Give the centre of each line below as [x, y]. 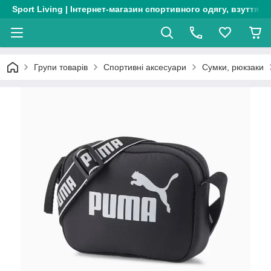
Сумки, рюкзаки [233, 67]
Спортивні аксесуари [145, 67]
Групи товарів [61, 67]
